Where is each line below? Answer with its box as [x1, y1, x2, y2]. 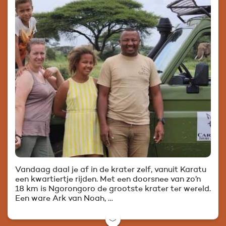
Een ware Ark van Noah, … [15, 195, 113, 203]
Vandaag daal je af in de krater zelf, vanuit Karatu [15, 166, 206, 175]
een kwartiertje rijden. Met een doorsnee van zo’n [15, 176, 201, 184]
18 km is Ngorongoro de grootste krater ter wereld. [15, 185, 211, 194]
